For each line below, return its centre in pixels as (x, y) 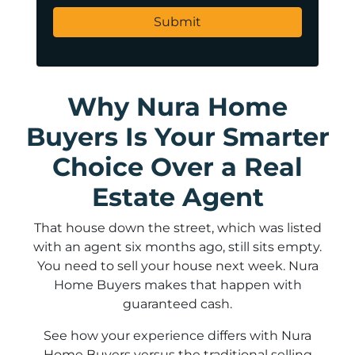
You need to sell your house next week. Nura (177, 266)
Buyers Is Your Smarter (177, 137)
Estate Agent (177, 197)
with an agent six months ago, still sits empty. (177, 247)
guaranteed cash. (177, 304)
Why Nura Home (177, 107)
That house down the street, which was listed (177, 228)
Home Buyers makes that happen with (177, 285)
